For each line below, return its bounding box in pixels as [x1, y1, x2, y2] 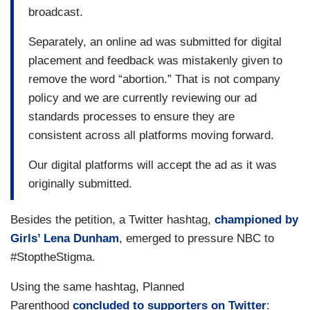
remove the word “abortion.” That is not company [28, 72, 280, 86]
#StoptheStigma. [10, 250, 95, 264]
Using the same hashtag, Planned [10, 280, 184, 294]
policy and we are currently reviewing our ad [28, 91, 257, 104]
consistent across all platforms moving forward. [28, 128, 274, 142]
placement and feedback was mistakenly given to [28, 53, 282, 67]
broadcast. [28, 5, 83, 19]
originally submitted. [28, 176, 132, 190]
